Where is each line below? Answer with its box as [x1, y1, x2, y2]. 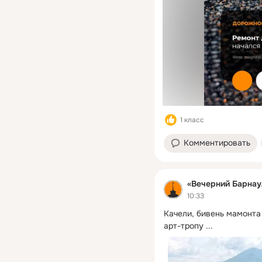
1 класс [180, 115, 204, 125]
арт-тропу [164, 220, 204, 231]
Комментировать [184, 137, 250, 148]
